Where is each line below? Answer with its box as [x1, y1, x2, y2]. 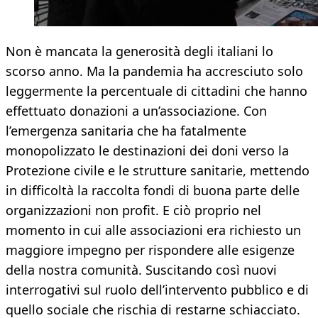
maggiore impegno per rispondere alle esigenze [6, 241, 295, 259]
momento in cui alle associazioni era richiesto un [6, 221, 301, 239]
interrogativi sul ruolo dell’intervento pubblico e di [6, 281, 309, 299]
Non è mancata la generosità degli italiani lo [6, 43, 273, 60]
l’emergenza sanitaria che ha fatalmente [6, 122, 246, 140]
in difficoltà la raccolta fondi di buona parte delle [6, 182, 300, 199]
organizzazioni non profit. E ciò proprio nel [6, 202, 261, 219]
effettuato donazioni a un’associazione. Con [6, 102, 267, 120]
